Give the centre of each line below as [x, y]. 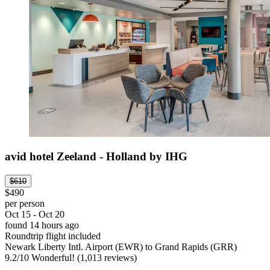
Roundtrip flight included [53, 236]
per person [25, 204]
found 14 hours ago [42, 225]
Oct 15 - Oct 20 [35, 215]
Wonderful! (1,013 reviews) [83, 258]
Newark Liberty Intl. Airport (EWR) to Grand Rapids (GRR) [121, 247]
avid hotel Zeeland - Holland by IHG [96, 157]
